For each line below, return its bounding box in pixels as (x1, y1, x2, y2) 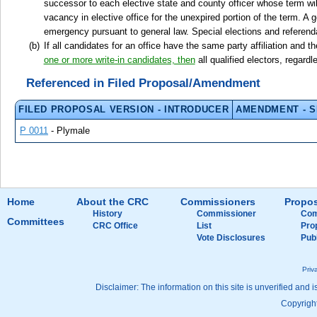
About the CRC (76, 195, 149, 207)
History (92, 209, 122, 218)
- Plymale (48, 125, 91, 136)
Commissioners (180, 195, 255, 207)
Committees (6, 216, 64, 228)
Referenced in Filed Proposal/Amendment (26, 76, 261, 90)
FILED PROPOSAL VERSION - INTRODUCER (18, 103, 229, 115)
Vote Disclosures (196, 233, 265, 242)
